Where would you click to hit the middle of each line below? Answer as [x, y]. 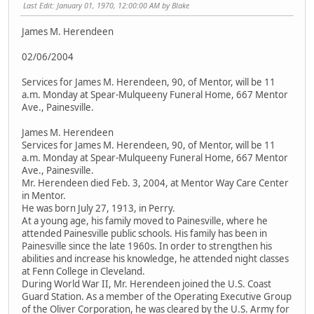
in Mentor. [44, 195]
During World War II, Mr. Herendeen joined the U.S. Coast [146, 284]
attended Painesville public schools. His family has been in [144, 233]
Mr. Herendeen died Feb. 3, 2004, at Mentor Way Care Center [155, 183]
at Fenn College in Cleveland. [83, 271]
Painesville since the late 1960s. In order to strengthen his [147, 246]
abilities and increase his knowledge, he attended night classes [155, 258]
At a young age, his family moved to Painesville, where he [145, 220]
